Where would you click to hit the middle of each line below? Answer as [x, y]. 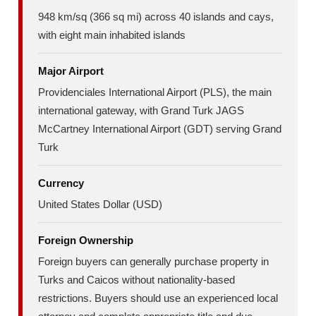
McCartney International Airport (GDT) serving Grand [160, 129]
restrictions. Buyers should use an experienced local [158, 298]
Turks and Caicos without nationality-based [137, 280]
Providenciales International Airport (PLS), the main [155, 92]
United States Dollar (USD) [101, 204]
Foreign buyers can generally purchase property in [154, 261]
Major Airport [71, 71]
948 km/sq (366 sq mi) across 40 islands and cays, [156, 17]
